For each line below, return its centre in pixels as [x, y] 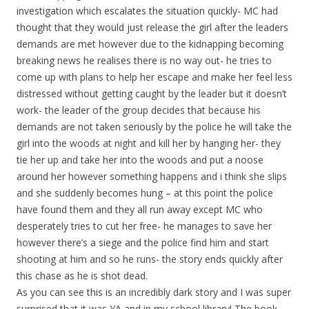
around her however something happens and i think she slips [152, 177]
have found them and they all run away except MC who [140, 210]
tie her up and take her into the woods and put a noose [140, 160]
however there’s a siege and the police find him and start [143, 243]
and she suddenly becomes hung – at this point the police [145, 193]
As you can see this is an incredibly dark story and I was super [154, 292]
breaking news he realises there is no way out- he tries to [144, 61]
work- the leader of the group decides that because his [139, 110]
